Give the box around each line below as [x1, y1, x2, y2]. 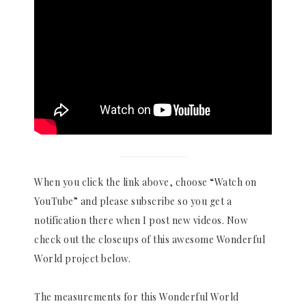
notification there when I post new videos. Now [34, 214, 248, 227]
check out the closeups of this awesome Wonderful [34, 233, 265, 247]
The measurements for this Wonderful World [34, 290, 239, 304]
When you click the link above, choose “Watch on [34, 176, 257, 189]
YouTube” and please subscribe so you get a [34, 195, 232, 208]
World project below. [34, 252, 130, 266]
